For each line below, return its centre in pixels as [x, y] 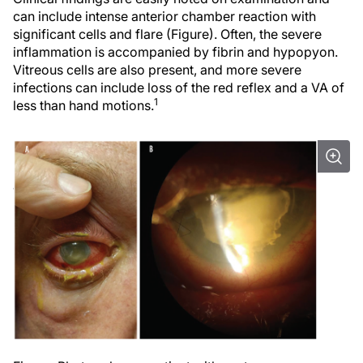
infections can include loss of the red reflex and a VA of [179, 88]
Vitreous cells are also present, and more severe [157, 70]
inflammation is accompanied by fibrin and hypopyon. [175, 52]
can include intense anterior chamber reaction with [164, 17]
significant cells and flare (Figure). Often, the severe [167, 34]
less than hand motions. [83, 106]
